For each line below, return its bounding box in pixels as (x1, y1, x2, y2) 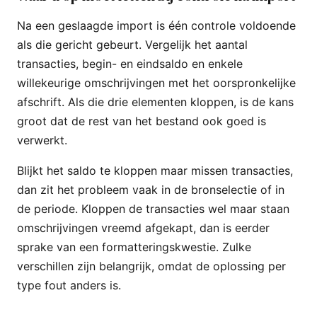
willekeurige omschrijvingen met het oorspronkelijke (17, 75, 296, 90)
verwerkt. (17, 132, 67, 147)
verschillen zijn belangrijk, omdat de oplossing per (17, 258, 286, 273)
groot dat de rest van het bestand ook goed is (17, 113, 266, 128)
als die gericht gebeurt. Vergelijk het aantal (17, 37, 248, 52)
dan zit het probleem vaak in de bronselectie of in (17, 182, 284, 197)
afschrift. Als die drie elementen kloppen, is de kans (17, 94, 294, 109)
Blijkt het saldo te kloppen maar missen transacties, (17, 163, 293, 178)
